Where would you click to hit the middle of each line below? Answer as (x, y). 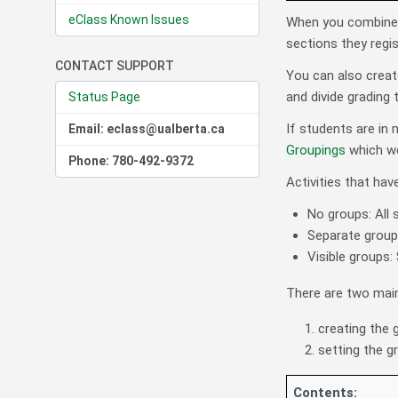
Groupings (316, 151)
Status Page (104, 97)
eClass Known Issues (129, 20)
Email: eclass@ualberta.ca (147, 129)
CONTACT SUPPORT (115, 66)
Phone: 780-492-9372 (131, 161)
